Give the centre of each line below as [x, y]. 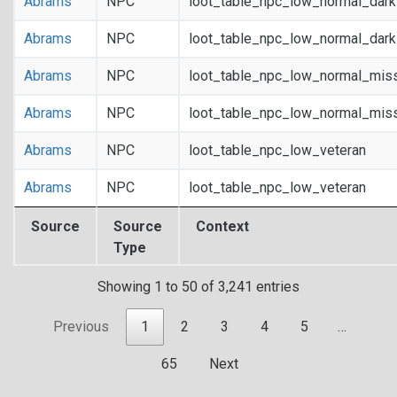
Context [222, 226]
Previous [81, 327]
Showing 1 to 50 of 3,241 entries [198, 287]
